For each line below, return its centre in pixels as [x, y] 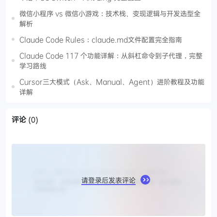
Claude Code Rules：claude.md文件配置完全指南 [101, 39]
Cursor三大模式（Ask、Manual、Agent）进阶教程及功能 [112, 81]
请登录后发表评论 [108, 180]
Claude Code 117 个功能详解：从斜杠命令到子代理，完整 [111, 55]
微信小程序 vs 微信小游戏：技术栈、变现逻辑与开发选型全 [110, 13]
